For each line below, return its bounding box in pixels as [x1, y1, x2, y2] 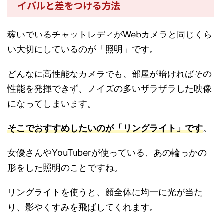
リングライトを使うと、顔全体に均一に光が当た [7, 186, 203, 197]
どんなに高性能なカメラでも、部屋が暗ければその [7, 68, 212, 79]
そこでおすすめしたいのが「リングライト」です [7, 122, 203, 133]
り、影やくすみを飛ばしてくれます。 [7, 201, 158, 212]
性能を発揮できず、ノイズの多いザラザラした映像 [7, 83, 212, 94]
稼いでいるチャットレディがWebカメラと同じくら [7, 29, 212, 39]
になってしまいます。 [7, 98, 96, 109]
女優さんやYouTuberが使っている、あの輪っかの [7, 147, 207, 158]
